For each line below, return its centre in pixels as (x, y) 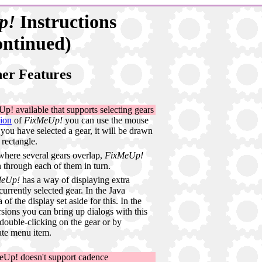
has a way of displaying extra (75, 180)
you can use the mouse (106, 120)
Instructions (65, 22)
